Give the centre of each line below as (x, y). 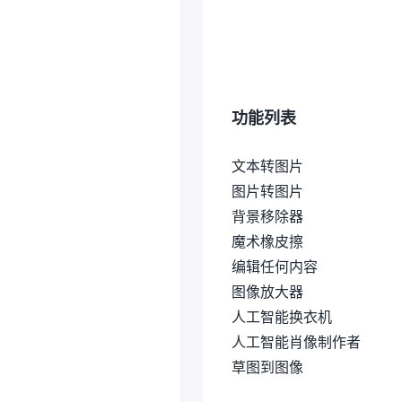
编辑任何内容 (275, 267)
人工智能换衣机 (282, 317)
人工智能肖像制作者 (296, 342)
